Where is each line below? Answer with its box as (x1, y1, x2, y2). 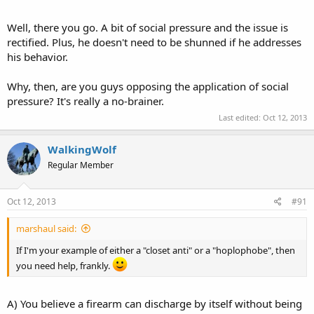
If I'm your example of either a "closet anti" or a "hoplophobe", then (16, 243, 295, 257)
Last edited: (219, 112, 263, 123)
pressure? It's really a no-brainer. (7, 93, 164, 108)
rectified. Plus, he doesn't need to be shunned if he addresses (7, 34, 301, 49)
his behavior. (7, 49, 68, 64)
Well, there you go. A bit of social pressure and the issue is (7, 20, 288, 34)
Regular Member (48, 159, 114, 171)
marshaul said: (16, 221, 76, 235)
